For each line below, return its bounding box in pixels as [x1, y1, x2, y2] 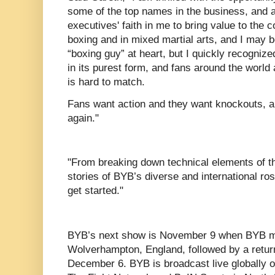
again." [68, 112, 99, 124]
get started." [68, 185, 123, 197]
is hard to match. [68, 76, 145, 88]
